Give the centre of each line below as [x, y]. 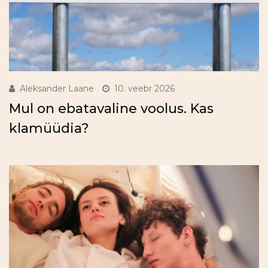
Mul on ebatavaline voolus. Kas [111, 109]
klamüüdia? [49, 129]
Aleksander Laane [57, 89]
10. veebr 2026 [144, 89]
